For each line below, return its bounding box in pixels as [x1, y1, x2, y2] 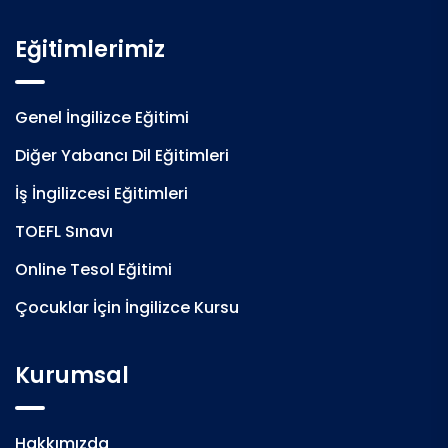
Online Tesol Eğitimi [15, 257, 172, 281]
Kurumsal [15, 359, 129, 391]
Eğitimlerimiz [15, 33, 165, 65]
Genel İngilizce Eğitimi [15, 105, 189, 129]
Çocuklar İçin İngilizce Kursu [15, 295, 239, 319]
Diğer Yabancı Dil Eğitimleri [15, 143, 229, 167]
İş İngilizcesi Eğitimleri [15, 181, 188, 205]
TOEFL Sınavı [15, 219, 113, 243]
